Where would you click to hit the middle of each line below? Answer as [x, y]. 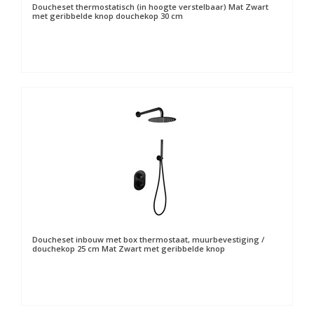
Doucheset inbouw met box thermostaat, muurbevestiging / [148, 239]
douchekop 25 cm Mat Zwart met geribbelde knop [129, 248]
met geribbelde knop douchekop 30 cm [108, 16]
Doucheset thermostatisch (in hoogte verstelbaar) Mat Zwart [150, 7]
